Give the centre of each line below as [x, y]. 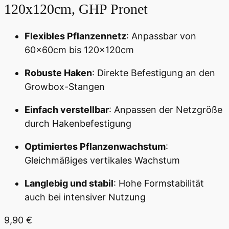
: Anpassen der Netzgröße [166, 110]
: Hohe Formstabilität [159, 184]
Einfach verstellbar [67, 110]
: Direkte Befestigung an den [154, 73]
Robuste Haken [58, 73]
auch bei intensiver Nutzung [85, 197]
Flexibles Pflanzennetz [75, 36]
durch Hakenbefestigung [78, 124]
